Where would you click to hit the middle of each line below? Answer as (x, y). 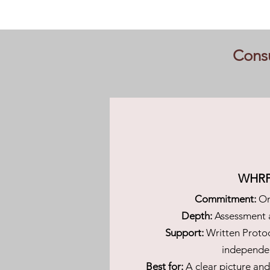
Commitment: (225, 199)
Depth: (197, 216)
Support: (184, 233)
